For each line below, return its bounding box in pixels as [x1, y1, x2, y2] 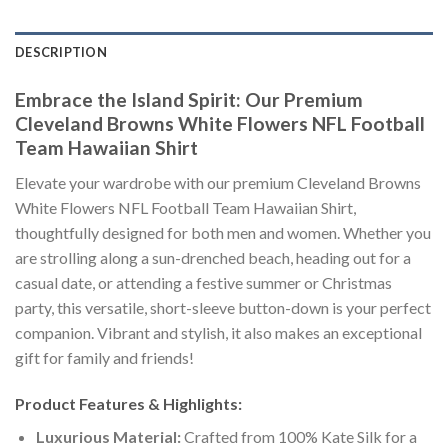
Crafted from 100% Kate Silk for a [180, 426, 417, 446]
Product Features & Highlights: [15, 393, 242, 413]
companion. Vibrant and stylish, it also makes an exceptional [15, 323, 422, 343]
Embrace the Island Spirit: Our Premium [15, 88, 363, 112]
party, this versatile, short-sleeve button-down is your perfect [15, 298, 431, 318]
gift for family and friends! [15, 348, 194, 368]
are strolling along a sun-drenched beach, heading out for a [15, 248, 411, 268]
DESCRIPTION [15, 44, 107, 61]
